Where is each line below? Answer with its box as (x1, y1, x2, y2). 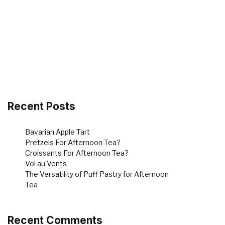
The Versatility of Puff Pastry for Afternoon (25, 170, 169, 179)
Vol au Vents (25, 159, 67, 168)
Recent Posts (8, 100, 75, 113)
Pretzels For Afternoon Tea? (25, 138, 121, 147)
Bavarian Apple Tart (25, 128, 90, 137)
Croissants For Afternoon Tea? (25, 149, 129, 158)
